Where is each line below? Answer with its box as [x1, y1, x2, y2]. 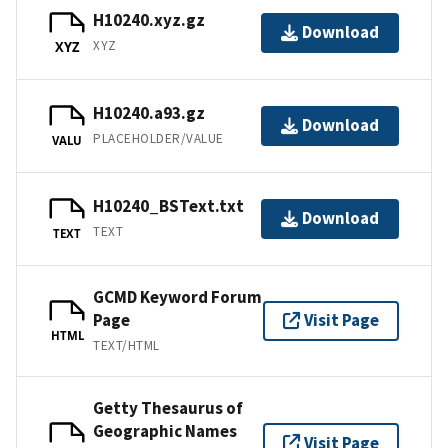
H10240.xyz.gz [93, 9, 205, 32]
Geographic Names [93, 419, 237, 442]
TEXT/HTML [93, 336, 160, 354]
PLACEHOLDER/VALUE [93, 130, 224, 148]
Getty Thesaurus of [93, 396, 243, 419]
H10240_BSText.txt [93, 195, 244, 218]
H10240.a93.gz [93, 102, 205, 125]
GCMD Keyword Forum [93, 285, 262, 308]
